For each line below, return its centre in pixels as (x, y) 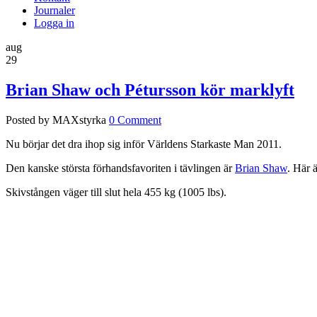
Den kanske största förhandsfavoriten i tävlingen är (120, 168)
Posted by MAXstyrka (56, 120)
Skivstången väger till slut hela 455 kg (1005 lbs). (116, 192)
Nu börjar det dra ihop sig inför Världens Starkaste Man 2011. (144, 144)
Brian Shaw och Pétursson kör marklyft (150, 90)
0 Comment (135, 120)
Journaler (54, 10)
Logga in (54, 23)
